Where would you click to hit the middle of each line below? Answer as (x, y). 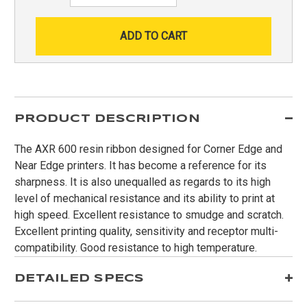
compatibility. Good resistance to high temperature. (136, 247)
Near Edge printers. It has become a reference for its (140, 165)
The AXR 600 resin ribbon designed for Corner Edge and (148, 149)
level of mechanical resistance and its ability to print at (145, 198)
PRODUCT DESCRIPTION (107, 119)
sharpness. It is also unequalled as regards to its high (143, 182)
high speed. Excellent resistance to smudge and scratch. (149, 214)
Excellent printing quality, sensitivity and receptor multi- (146, 231)
